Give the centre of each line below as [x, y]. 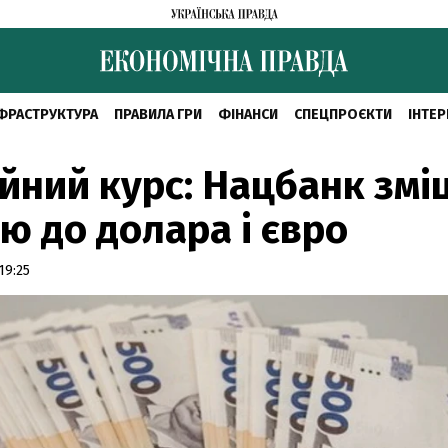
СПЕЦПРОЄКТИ [342, 114]
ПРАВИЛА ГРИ [157, 114]
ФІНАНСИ [247, 114]
